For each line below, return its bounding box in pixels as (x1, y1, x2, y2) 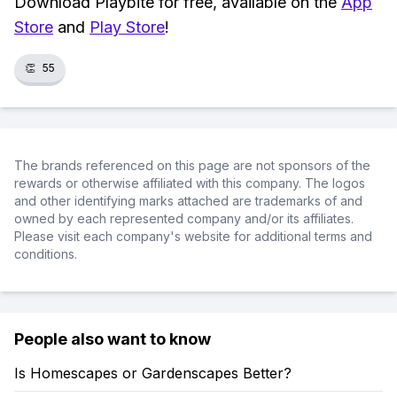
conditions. (14, 246, 77, 261)
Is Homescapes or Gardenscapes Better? (14, 364, 292, 382)
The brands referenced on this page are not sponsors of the (14, 158, 370, 173)
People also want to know (14, 330, 211, 348)
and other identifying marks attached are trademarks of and (14, 193, 362, 208)
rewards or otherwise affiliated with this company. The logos (14, 175, 365, 191)
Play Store (90, 18, 165, 36)
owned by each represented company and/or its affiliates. (14, 211, 354, 226)
